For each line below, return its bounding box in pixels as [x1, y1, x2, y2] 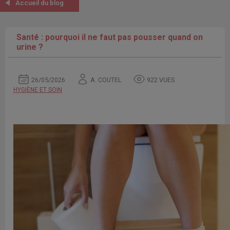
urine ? [16, 42, 43, 52]
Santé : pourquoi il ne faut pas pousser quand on [16, 32, 203, 42]
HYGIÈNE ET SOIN [13, 86, 62, 93]
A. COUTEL [90, 76, 122, 84]
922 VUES [145, 76, 175, 84]
